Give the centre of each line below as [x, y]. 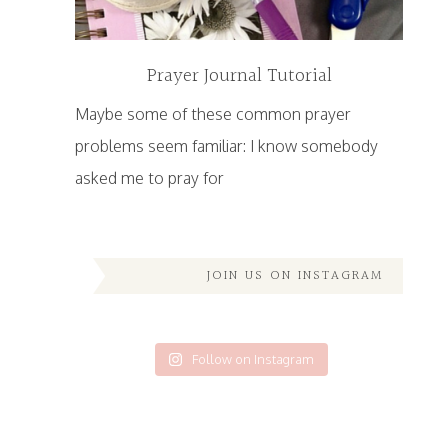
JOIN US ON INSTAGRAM [295, 276]
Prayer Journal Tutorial [239, 76]
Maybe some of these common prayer [212, 114]
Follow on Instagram [253, 359]
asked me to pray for [149, 178]
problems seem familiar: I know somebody [226, 146]
